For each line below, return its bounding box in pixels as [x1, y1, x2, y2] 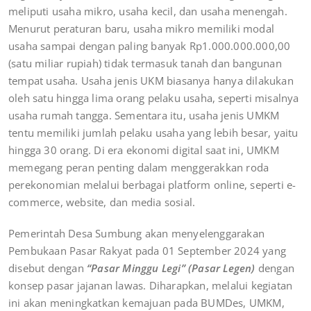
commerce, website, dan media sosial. [8, 194, 196, 209]
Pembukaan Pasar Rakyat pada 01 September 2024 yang [8, 243, 287, 258]
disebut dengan [8, 260, 87, 275]
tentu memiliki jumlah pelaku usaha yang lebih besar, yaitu [8, 125, 299, 140]
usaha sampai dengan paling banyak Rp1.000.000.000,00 [8, 38, 291, 53]
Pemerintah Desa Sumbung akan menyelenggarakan [8, 226, 265, 240]
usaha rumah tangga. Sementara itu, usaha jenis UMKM [8, 108, 280, 122]
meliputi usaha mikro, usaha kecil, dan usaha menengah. [8, 3, 287, 18]
